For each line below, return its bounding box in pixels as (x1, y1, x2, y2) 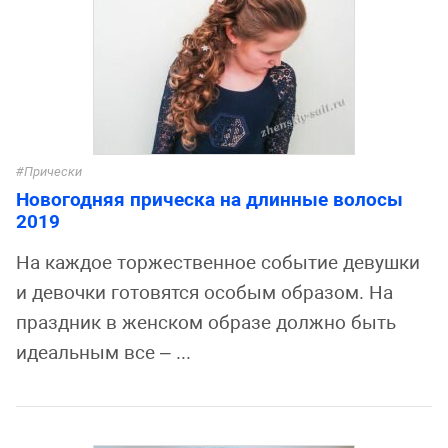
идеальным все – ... (16, 340, 191, 364)
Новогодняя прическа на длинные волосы (16, 187, 403, 211)
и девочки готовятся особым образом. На (16, 280, 393, 304)
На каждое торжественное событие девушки (16, 250, 420, 274)
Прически (24, 164, 82, 180)
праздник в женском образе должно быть (16, 310, 396, 334)
